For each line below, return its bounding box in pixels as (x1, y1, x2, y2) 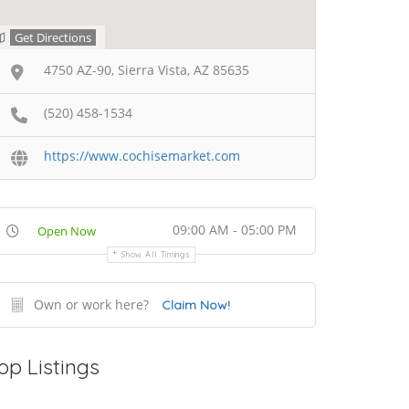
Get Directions (15, 29, 91, 46)
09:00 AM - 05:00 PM (173, 220, 297, 238)
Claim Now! (162, 296, 230, 313)
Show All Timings (121, 248, 191, 259)
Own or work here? (34, 295, 149, 313)
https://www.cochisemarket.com (44, 146, 240, 164)
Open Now (37, 222, 96, 239)
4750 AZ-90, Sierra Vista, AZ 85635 (44, 61, 249, 79)
